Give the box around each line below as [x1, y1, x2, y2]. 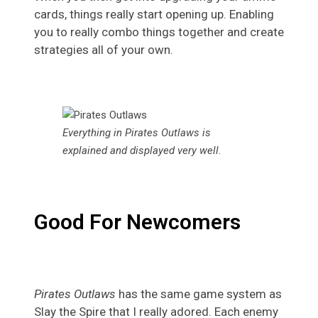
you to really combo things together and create [34, 24, 284, 39]
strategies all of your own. [34, 42, 176, 57]
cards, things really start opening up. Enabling [34, 6, 274, 21]
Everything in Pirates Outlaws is [62, 126, 211, 139]
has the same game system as [116, 286, 282, 301]
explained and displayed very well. [62, 143, 221, 157]
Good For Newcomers [34, 209, 241, 234]
